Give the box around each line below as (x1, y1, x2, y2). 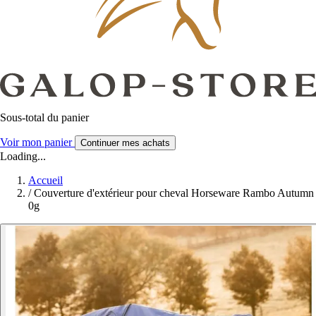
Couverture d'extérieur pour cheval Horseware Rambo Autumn (34, 186, 314, 199)
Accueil (28, 174, 63, 186)
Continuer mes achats (80, 137, 170, 148)
